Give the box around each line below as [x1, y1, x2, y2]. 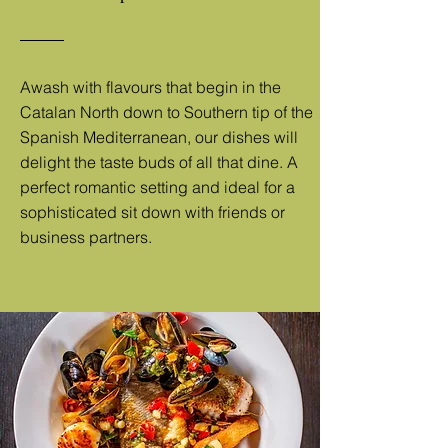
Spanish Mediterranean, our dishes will [20, 127, 298, 147]
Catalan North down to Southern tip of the [20, 102, 313, 122]
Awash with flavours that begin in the [20, 77, 281, 97]
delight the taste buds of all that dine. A [20, 152, 298, 172]
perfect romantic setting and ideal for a [20, 177, 295, 197]
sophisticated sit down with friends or [20, 202, 285, 222]
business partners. [20, 227, 152, 247]
